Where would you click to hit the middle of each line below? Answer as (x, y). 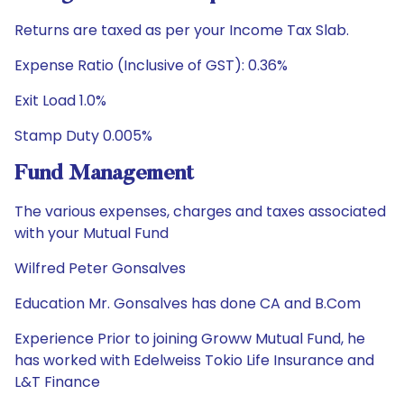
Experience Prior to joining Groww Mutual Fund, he (190, 339)
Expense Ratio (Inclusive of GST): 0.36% (151, 65)
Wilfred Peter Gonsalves (100, 268)
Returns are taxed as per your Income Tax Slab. (182, 30)
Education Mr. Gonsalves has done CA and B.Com (188, 303)
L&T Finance (57, 382)
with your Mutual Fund (92, 233)
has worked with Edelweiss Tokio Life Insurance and (194, 360)
